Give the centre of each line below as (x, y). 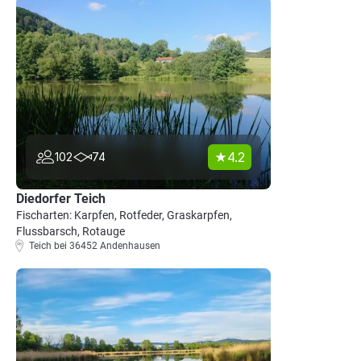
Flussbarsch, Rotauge (71, 231)
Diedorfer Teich (61, 199)
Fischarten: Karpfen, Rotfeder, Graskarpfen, (124, 215)
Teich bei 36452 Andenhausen (95, 246)
